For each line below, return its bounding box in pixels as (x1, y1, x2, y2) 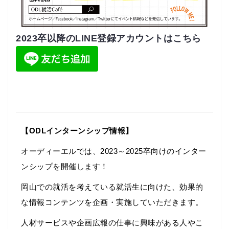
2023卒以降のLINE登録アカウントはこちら (16, 33, 211, 44)
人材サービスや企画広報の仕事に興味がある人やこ (21, 218, 203, 227)
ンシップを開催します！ (21, 162, 108, 171)
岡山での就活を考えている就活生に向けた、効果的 (21, 182, 203, 192)
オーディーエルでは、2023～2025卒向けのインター (21, 147, 207, 156)
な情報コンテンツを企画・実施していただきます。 (21, 198, 203, 207)
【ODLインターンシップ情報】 (21, 126, 133, 135)
